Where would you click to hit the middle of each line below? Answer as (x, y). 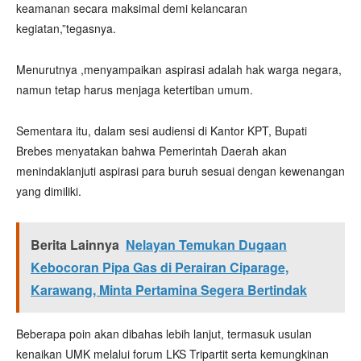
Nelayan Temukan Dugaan (206, 245)
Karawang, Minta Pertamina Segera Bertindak (169, 290)
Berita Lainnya (75, 245)
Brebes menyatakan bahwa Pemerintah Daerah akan (151, 151)
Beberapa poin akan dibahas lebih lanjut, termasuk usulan (164, 334)
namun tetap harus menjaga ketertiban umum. (135, 89)
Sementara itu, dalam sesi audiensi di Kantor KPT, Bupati (162, 131)
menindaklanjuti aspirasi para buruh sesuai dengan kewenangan (180, 171)
